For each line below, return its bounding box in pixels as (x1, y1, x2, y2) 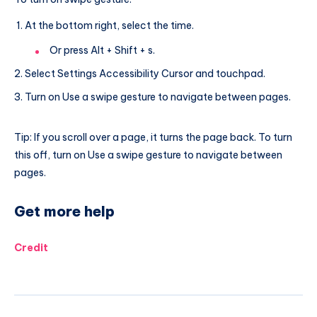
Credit (14, 241, 48, 255)
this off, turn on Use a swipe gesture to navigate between (14, 149, 282, 162)
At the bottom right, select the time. (25, 19, 194, 33)
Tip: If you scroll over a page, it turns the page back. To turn (14, 131, 292, 144)
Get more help (14, 202, 115, 220)
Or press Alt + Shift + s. (50, 44, 155, 57)
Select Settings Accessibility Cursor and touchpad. (25, 67, 265, 81)
